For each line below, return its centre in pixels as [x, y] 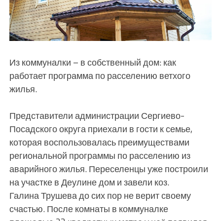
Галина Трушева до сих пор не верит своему [100, 195]
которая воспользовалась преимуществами [99, 142]
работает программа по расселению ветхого [100, 75]
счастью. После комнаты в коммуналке [89, 208]
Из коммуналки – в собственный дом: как [92, 62]
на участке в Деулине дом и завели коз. [89, 182]
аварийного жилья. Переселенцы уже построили [109, 168]
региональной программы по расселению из [100, 155]
